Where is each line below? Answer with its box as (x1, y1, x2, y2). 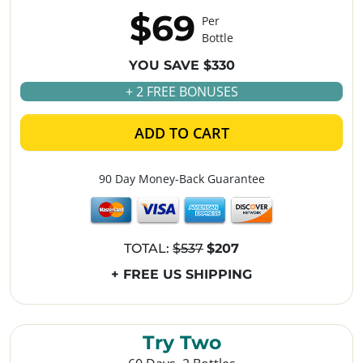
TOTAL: (124, 241, 173, 257)
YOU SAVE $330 (128, 58, 235, 74)
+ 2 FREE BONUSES (125, 83, 238, 101)
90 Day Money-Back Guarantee (98, 171, 265, 187)
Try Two (142, 331, 221, 355)
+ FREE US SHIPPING (111, 267, 252, 283)
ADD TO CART (134, 122, 229, 143)
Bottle (202, 29, 233, 45)
